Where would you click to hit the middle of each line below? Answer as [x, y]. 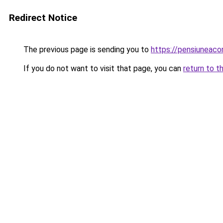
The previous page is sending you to [86, 50]
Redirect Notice [43, 18]
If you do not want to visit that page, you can [102, 68]
